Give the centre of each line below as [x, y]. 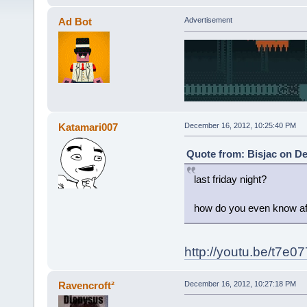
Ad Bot [75, 22]
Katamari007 [88, 127]
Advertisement [208, 20]
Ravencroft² [87, 285]
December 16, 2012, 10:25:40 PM [240, 125]
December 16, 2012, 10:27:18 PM [240, 283]
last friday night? [230, 179]
